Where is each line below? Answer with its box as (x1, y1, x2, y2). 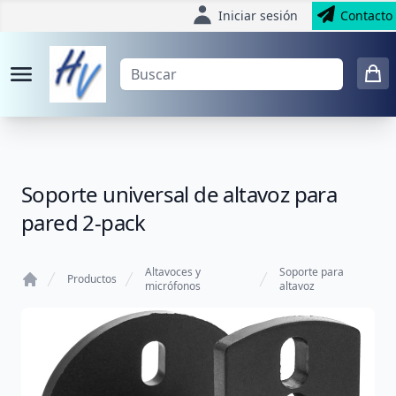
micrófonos (145, 278, 201, 293)
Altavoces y (145, 264, 201, 279)
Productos (67, 271, 117, 286)
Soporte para (279, 264, 345, 279)
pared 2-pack (21, 208, 146, 237)
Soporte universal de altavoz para (21, 179, 338, 209)
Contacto (340, 7, 392, 24)
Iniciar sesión (218, 7, 298, 24)
